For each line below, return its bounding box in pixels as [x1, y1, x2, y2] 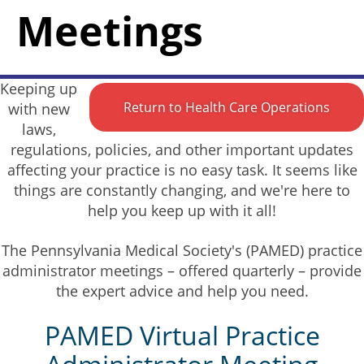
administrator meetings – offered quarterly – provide [2, 261, 362, 280]
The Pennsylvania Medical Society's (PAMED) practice [2, 240, 362, 260]
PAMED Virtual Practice [44, 318, 320, 353]
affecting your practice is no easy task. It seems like [6, 160, 357, 180]
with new [7, 99, 70, 119]
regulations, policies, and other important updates [11, 140, 353, 159]
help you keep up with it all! [88, 201, 276, 220]
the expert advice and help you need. [55, 281, 309, 301]
